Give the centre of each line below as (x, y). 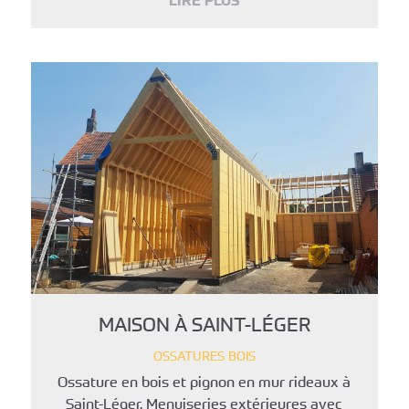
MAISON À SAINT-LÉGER (204, 324)
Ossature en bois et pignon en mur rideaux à (204, 382)
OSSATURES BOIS (204, 356)
